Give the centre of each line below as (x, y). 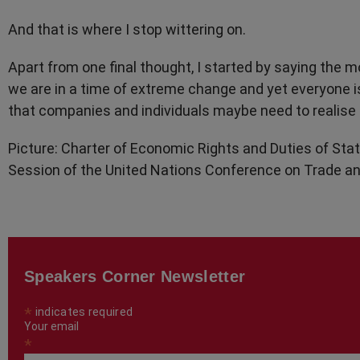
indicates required (83, 311)
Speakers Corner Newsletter (135, 276)
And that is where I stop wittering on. (127, 29)
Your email (51, 326)
